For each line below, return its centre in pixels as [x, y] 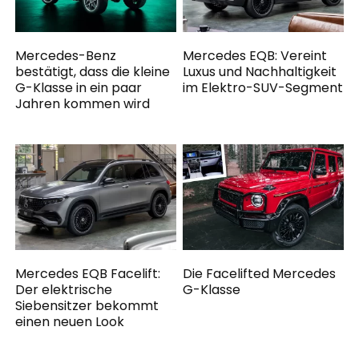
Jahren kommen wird [83, 104]
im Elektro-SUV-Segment [263, 88]
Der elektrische [64, 289]
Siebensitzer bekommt [87, 305]
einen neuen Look [70, 321]
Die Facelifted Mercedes [260, 273]
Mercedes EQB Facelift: [88, 273]
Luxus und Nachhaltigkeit [260, 72]
